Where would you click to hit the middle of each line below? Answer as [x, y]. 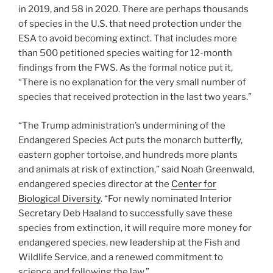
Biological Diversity [59, 198]
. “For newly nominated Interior [166, 198]
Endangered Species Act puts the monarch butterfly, [130, 140]
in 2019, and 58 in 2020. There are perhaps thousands [133, 9]
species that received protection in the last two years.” [136, 97]
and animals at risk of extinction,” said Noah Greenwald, [136, 169]
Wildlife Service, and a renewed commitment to [121, 257]
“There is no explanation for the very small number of [132, 83]
